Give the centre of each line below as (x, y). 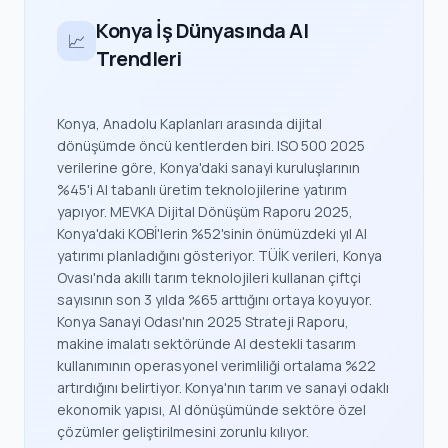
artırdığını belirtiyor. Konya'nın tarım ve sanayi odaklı (223, 387)
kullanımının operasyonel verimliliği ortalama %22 (216, 365)
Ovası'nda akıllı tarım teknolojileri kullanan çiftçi (209, 277)
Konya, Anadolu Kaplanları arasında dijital (189, 123)
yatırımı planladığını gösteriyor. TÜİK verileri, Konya (219, 255)
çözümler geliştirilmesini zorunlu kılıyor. (183, 431)
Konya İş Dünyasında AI (202, 30)
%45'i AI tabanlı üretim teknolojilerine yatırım (202, 189)
